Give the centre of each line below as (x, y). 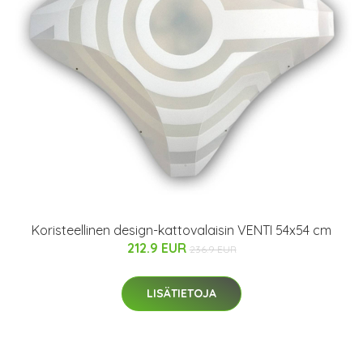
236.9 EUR (213, 250)
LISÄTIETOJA (181, 294)
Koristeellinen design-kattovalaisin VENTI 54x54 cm (181, 231)
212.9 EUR (158, 248)
